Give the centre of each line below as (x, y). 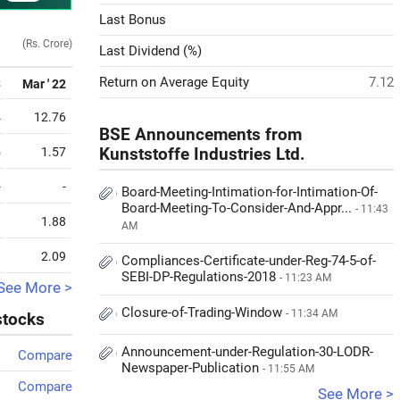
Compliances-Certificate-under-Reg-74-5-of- (249, 261)
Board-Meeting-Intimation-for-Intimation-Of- (250, 192)
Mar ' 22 (44, 84)
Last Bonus (133, 20)
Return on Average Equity (174, 82)
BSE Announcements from (200, 135)
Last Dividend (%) (150, 51)
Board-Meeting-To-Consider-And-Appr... (238, 208)
